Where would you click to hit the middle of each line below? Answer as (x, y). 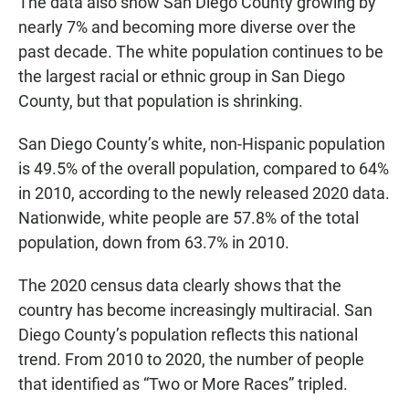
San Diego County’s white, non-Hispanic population (202, 144)
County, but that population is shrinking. (161, 101)
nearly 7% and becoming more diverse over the (187, 27)
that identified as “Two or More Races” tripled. (183, 384)
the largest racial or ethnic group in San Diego (182, 77)
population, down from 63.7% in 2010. (154, 243)
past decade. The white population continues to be (201, 52)
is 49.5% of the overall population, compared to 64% (204, 169)
